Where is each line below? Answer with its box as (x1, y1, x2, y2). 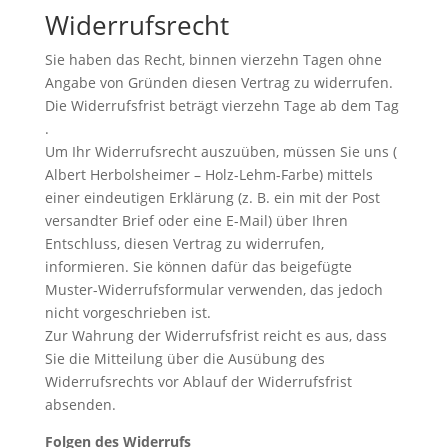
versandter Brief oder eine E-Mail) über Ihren (44, 210, 348, 230)
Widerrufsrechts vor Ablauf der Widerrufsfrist (44, 371, 352, 391)
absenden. (44, 394, 116, 414)
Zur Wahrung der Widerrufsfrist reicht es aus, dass (44, 325, 387, 345)
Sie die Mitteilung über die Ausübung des (44, 348, 325, 368)
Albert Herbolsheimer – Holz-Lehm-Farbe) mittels (44, 164, 373, 184)
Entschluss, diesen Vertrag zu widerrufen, (44, 233, 324, 253)
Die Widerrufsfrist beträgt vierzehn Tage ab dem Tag (44, 95, 399, 115)
